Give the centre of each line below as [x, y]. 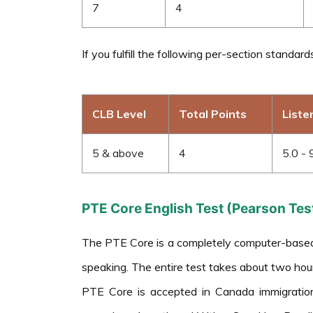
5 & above [118, 153]
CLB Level [119, 114]
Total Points [213, 114]
